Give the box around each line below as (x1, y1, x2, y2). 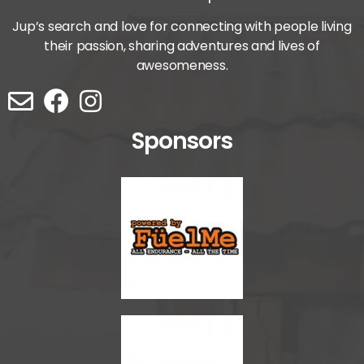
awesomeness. (136, 55, 228, 75)
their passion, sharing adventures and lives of (44, 36, 320, 55)
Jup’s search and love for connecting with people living (12, 16, 352, 36)
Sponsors (132, 124, 232, 157)
